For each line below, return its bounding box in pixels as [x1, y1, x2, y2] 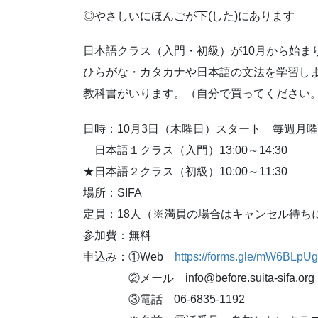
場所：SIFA [83, 186, 142, 199]
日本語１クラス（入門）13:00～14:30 [83, 143, 287, 156]
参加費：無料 [83, 229, 151, 241]
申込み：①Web [83, 250, 175, 263]
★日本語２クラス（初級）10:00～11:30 [83, 165, 287, 177]
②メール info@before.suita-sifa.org [83, 271, 314, 284]
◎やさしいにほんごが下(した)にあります [83, 10, 295, 23]
